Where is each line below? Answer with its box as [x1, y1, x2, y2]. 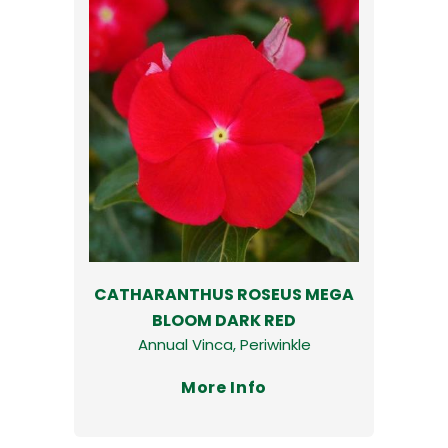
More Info [181, 375, 267, 399]
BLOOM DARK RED [152, 308, 296, 332]
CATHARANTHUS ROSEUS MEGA [94, 282, 354, 306]
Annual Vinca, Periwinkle [137, 333, 311, 355]
